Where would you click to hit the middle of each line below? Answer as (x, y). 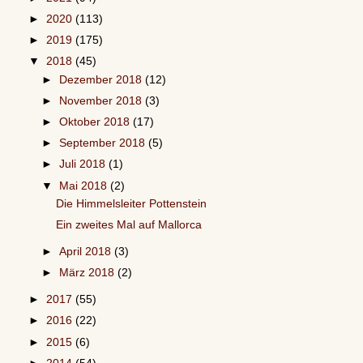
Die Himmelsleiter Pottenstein (131, 204)
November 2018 (102, 101)
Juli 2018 (84, 164)
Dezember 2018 (102, 79)
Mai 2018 (85, 186)
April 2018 (87, 252)
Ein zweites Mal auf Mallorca (128, 225)
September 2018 (104, 143)
